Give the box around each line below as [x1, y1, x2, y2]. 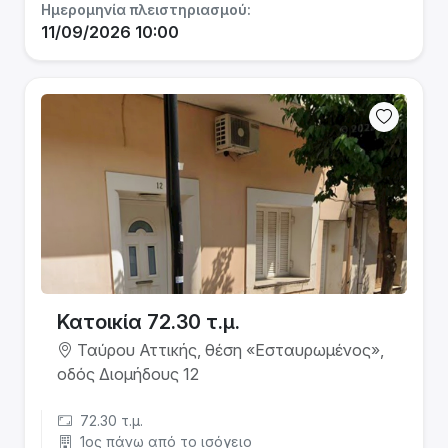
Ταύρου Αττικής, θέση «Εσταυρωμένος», [73, 340, 384, 360]
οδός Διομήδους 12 [57, 364, 199, 384]
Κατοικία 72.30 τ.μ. [57, 310, 240, 334]
